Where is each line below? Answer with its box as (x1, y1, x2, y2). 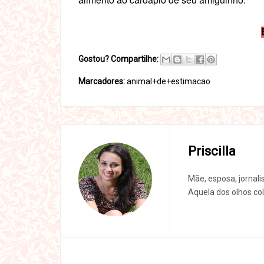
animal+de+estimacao (127, 77, 210, 86)
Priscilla (188, 144, 236, 159)
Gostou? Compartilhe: (78, 54, 159, 64)
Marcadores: (78, 77, 127, 86)
